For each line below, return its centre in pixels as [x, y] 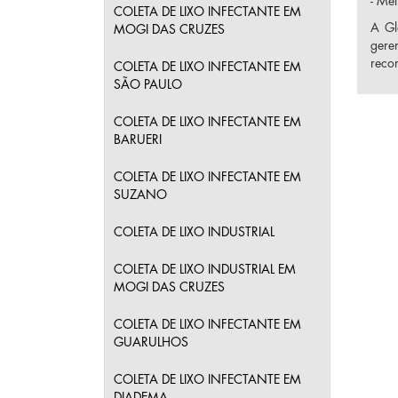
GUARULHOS [151, 342]
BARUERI [138, 139]
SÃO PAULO [148, 84]
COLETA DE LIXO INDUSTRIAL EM [205, 269]
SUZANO [140, 195]
